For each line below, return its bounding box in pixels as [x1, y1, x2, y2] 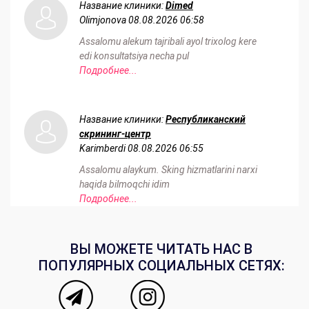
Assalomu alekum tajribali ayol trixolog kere [79, 36, 257, 48]
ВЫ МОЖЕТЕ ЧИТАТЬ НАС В [70, 241, 252, 258]
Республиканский [166, 114, 246, 126]
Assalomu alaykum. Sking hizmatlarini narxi [79, 164, 257, 176]
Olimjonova [79, 14, 126, 26]
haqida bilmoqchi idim [79, 179, 170, 190]
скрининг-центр [79, 128, 151, 140]
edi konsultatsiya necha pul [79, 50, 189, 62]
